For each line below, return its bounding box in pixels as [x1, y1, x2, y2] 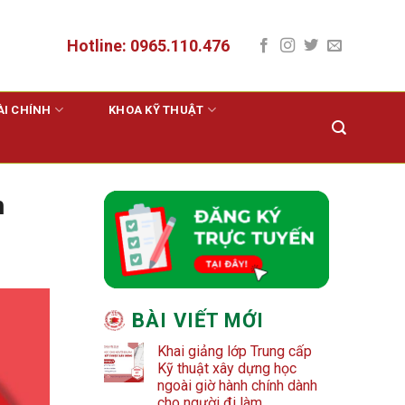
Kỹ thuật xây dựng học [157, 360, 297, 378]
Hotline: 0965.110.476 [66, 35, 230, 55]
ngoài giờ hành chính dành [157, 377, 318, 395]
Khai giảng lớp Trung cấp [157, 343, 313, 361]
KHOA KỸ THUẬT [108, 102, 204, 117]
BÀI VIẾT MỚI [132, 309, 265, 333]
